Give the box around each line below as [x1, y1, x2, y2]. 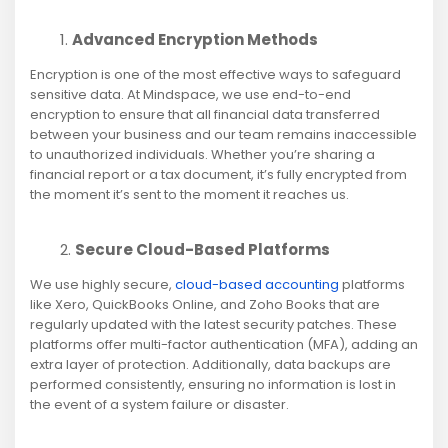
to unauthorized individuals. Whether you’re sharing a [30, 145, 375, 165]
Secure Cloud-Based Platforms [75, 239, 330, 261]
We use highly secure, [30, 275, 175, 295]
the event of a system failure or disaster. [30, 395, 289, 415]
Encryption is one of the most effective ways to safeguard [30, 65, 401, 85]
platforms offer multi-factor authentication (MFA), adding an [30, 335, 418, 355]
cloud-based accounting [175, 275, 339, 295]
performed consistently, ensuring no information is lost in [30, 375, 396, 395]
